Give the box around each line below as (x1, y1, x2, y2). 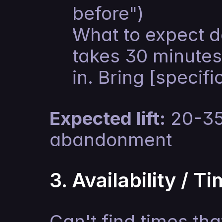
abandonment (50, 128, 172, 151)
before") (72, 2, 144, 24)
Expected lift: (50, 107, 166, 129)
